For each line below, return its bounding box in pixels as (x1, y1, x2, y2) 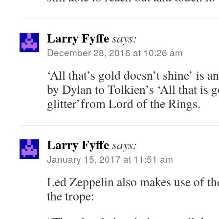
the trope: (47, 187, 94, 204)
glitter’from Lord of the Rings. (47, 95, 200, 111)
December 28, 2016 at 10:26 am (47, 45, 183, 59)
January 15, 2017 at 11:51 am (47, 152, 173, 165)
